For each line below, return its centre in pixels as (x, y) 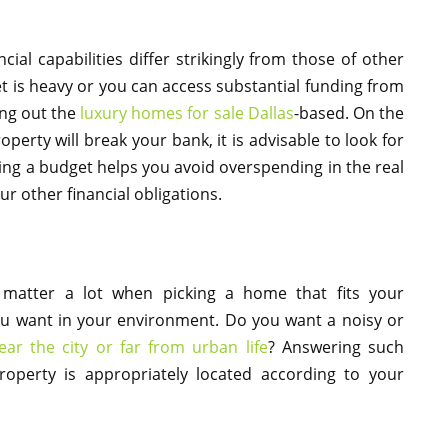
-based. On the (349, 112)
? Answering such (335, 346)
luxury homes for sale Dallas (187, 112)
